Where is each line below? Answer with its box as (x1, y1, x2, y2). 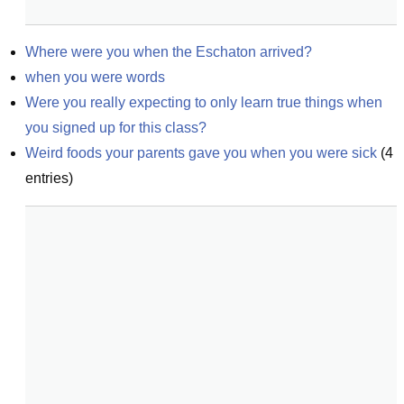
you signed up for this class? (25, 120, 207, 135)
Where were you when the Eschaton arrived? (25, 44, 312, 60)
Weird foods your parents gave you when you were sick (25, 145, 377, 161)
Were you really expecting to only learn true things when (25, 95, 382, 110)
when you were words (25, 69, 165, 85)
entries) (25, 170, 73, 186)
